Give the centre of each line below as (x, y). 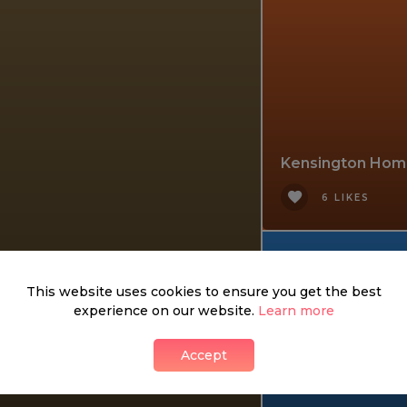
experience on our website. (165, 310)
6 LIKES (346, 198)
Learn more (296, 310)
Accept (203, 355)
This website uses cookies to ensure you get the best (203, 291)
